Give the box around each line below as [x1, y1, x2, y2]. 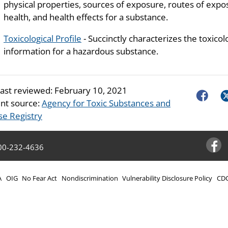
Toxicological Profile [4, 32, 81, 44]
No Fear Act [22, 174, 57, 183]
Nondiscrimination [61, 174, 118, 183]
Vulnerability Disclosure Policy [122, 174, 212, 183]
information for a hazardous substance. [4, 45, 158, 57]
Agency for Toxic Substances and [42, 97, 170, 109]
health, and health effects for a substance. [4, 11, 168, 23]
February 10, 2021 [54, 84, 127, 96]
